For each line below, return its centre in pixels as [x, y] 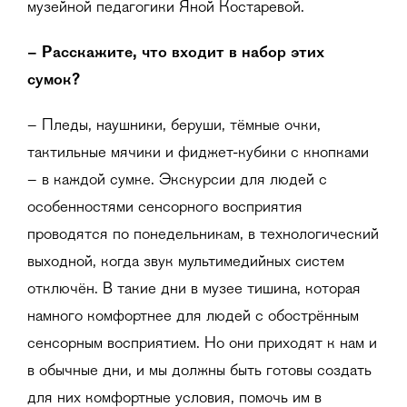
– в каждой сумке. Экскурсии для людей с [177, 180]
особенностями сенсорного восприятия [165, 208]
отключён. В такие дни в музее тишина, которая [194, 289]
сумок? [54, 80]
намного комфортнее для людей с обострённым [193, 317]
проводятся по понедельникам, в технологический [203, 235]
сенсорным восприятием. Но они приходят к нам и [202, 344]
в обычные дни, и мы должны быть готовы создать [199, 371]
